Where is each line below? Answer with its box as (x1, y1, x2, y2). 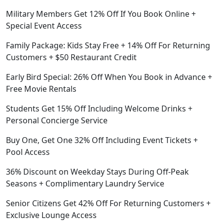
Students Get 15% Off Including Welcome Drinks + (6, 103, 192, 114)
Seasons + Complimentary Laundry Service (6, 178, 164, 189)
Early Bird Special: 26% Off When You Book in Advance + (6, 71, 212, 82)
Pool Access (6, 146, 50, 157)
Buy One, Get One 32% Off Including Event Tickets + (6, 134, 198, 146)
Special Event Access (6, 20, 82, 31)
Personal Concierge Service (6, 114, 108, 126)
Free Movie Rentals (6, 83, 76, 94)
